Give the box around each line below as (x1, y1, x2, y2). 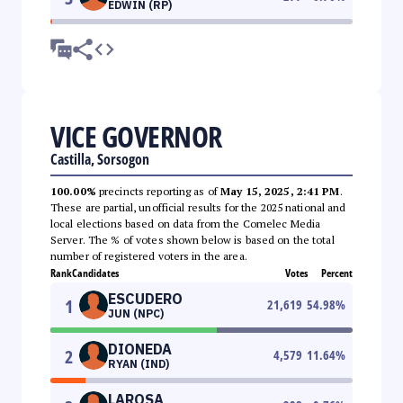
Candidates (72, 264, 119, 281)
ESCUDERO (108, 289, 183, 308)
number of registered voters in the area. (50, 248, 247, 263)
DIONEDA (108, 339, 172, 358)
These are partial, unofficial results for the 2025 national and (50, 200, 346, 214)
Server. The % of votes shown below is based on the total (50, 232, 335, 246)
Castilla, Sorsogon (50, 148, 149, 169)
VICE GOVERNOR (50, 116, 222, 156)
